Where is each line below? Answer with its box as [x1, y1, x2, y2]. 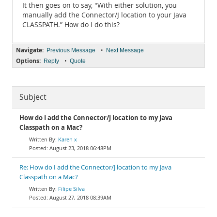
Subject [19, 92, 46, 102]
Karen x [58, 136, 77, 143]
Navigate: [16, 46, 44, 54]
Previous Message [46, 47, 95, 54]
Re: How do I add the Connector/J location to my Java [19, 163, 171, 171]
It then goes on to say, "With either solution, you [22, 1, 177, 10]
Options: [16, 57, 41, 65]
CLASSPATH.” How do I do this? [22, 20, 120, 29]
